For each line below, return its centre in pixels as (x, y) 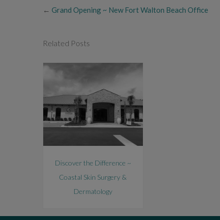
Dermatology (93, 191)
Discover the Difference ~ (93, 163)
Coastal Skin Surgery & (93, 177)
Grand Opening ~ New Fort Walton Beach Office (130, 10)
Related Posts (66, 43)
